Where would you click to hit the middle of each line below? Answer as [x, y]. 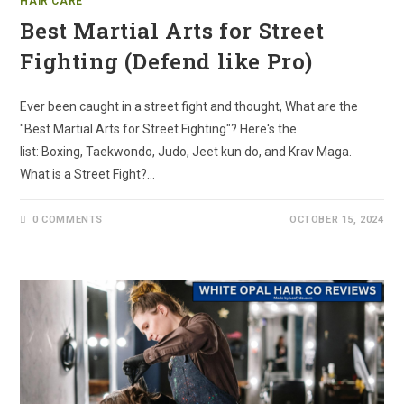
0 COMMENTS [68, 220]
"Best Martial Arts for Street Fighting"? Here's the [159, 129]
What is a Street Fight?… [88, 174]
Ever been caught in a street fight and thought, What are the [189, 106]
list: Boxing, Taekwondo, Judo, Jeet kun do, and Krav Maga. [186, 151]
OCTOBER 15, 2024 [336, 220]
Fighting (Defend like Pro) [167, 61]
